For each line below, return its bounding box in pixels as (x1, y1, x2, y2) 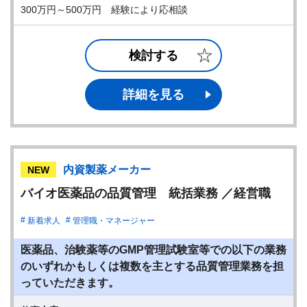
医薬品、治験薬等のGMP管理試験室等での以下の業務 (21, 244, 286, 256)
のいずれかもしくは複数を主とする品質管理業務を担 (21, 260, 284, 272)
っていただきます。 (21, 277, 119, 288)
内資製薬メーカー (63, 164, 151, 175)
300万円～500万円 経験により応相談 (21, 4, 188, 15)
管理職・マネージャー (73, 216, 155, 225)
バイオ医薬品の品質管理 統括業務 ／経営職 (21, 186, 271, 200)
